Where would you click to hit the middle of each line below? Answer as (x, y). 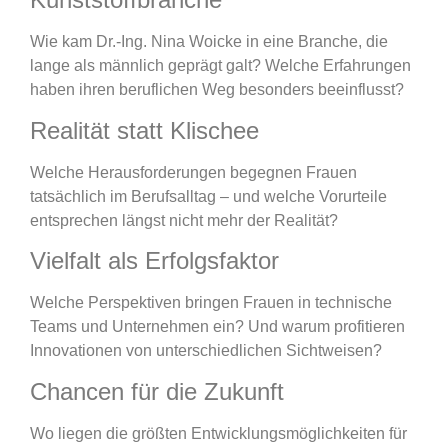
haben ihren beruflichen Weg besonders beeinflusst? (217, 90)
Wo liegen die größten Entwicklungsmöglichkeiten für (218, 433)
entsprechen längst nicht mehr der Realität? (184, 220)
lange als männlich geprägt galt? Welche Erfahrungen (220, 66)
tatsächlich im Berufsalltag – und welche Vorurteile (208, 196)
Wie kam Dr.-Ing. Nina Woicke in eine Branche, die (209, 42)
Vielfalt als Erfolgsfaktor (154, 261)
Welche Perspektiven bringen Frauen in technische (211, 303)
